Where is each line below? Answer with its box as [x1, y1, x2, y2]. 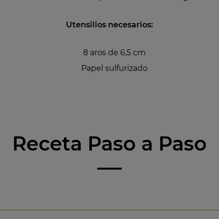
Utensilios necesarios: [66, 20, 153, 29]
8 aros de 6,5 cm [83, 47, 146, 57]
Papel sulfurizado [81, 63, 148, 73]
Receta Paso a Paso [12, 131, 207, 156]
